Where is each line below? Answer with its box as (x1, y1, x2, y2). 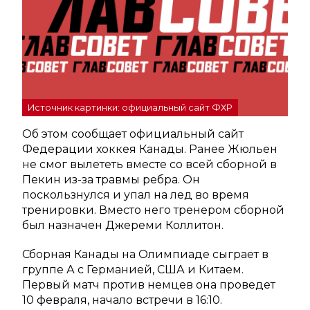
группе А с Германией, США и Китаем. (22, 262, 244, 276)
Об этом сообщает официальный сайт (22, 127, 244, 140)
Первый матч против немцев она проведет (22, 277, 275, 291)
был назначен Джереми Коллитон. (22, 218, 224, 232)
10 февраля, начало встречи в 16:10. (22, 293, 222, 307)
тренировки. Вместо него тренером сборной (22, 203, 284, 217)
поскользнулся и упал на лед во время (22, 188, 249, 201)
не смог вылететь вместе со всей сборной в (22, 157, 277, 171)
